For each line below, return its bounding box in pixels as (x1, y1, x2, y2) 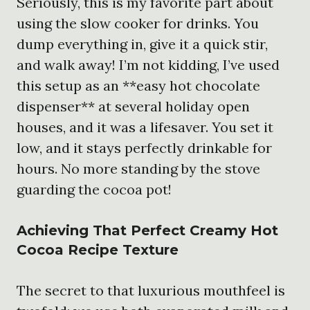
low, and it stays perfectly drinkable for (17, 138, 272, 156)
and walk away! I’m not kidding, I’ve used (17, 55, 280, 73)
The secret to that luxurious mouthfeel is (17, 281, 285, 299)
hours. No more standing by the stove (17, 159, 260, 177)
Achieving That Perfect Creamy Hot (17, 221, 278, 239)
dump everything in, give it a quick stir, (17, 35, 268, 53)
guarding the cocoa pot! (17, 180, 172, 198)
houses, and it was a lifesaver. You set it (17, 118, 273, 136)
